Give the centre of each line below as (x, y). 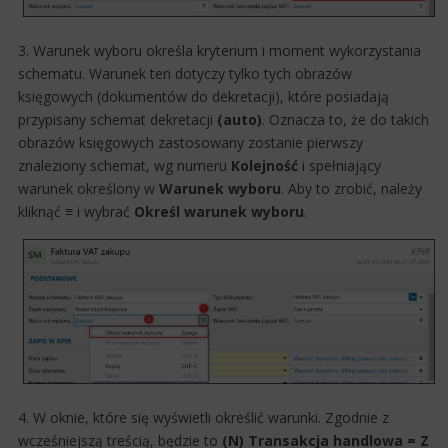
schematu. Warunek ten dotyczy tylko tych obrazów (185, 73)
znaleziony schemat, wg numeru (124, 165)
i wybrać (103, 211)
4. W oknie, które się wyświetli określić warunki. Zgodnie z (203, 418)
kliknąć (41, 211)
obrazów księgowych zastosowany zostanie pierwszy (190, 142)
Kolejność (264, 165)
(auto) (239, 119)
